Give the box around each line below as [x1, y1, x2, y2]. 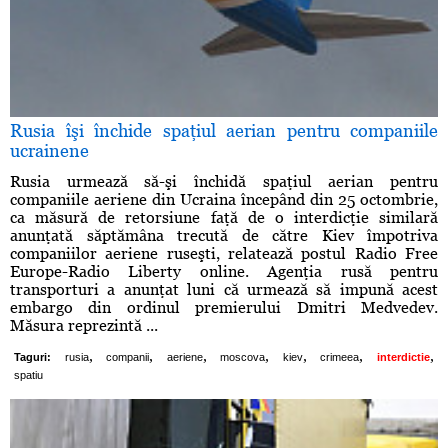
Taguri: [14, 351, 51, 364]
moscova [220, 351, 266, 364]
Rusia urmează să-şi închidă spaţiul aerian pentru [10, 172, 438, 192]
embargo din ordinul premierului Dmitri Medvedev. [10, 298, 438, 318]
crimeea [320, 351, 360, 364]
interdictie [377, 351, 431, 364]
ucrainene [10, 140, 89, 162]
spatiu [14, 369, 43, 382]
